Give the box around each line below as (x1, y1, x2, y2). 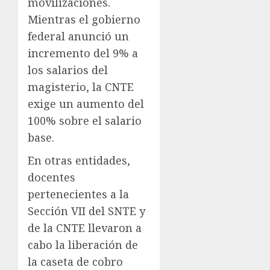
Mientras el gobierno (28, 12, 140, 27)
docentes (28, 170, 75, 185)
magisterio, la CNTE (28, 80, 134, 95)
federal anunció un (28, 29, 129, 44)
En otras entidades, (28, 153, 130, 168)
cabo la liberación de (28, 237, 138, 253)
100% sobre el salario (28, 113, 142, 128)
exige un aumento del (28, 96, 144, 111)
